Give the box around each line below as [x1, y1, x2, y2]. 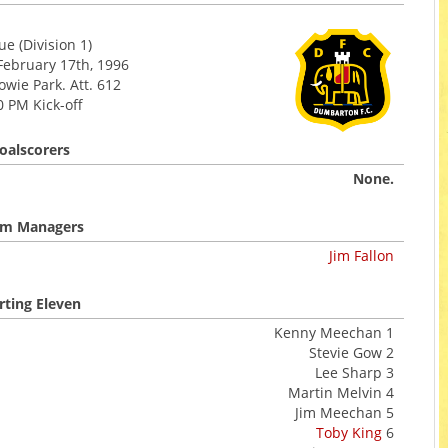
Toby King [316, 423, 382, 442]
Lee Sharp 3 [315, 363, 394, 382]
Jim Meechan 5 [295, 403, 394, 422]
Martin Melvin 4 [288, 383, 394, 402]
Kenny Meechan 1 [274, 323, 394, 342]
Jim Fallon [329, 246, 394, 265]
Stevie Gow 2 [309, 343, 394, 362]
